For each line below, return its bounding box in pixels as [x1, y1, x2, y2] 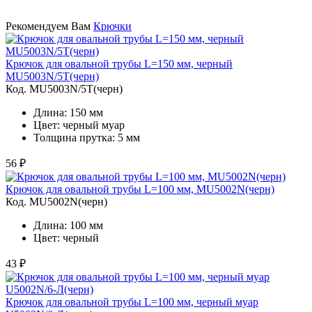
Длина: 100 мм [33, 219, 103, 231]
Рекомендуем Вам [6, 19, 93, 32]
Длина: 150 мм [33, 106, 103, 118]
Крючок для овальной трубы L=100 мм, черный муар [6, 295, 258, 308]
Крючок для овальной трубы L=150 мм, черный [6, 57, 233, 70]
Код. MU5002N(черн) [6, 195, 107, 208]
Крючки [93, 19, 132, 32]
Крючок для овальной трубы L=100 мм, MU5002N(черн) [6, 182, 274, 195]
